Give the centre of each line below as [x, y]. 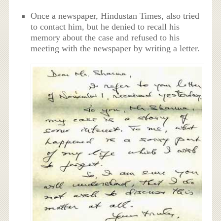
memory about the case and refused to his [105, 37]
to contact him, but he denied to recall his [105, 26]
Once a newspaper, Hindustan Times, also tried [115, 16]
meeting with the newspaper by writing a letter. [115, 48]
